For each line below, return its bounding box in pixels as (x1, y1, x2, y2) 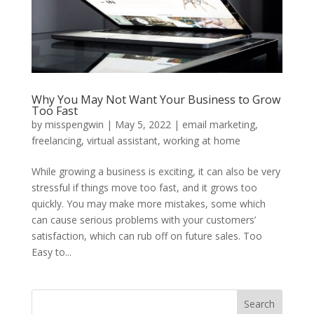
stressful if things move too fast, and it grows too (31, 181, 257, 195)
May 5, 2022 (114, 118, 171, 132)
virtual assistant (86, 134, 158, 148)
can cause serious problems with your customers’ (31, 213, 256, 227)
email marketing (182, 118, 255, 132)
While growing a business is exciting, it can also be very (31, 165, 280, 179)
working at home (163, 134, 240, 148)
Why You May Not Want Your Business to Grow (31, 92, 280, 108)
